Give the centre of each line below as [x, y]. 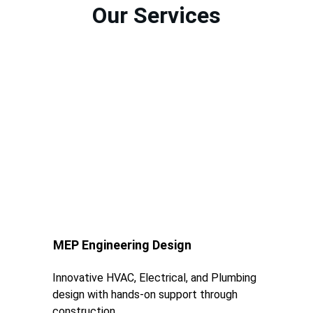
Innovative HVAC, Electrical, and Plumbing [156, 278]
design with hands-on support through [146, 294]
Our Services [156, 15]
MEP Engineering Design [122, 245]
